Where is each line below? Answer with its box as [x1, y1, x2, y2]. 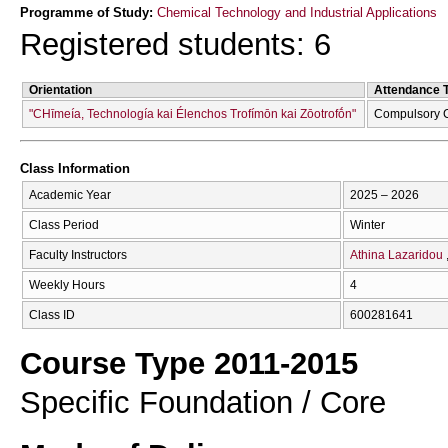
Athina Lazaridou [350, 247, 443, 262]
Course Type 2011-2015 [20, 345, 358, 382]
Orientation [29, 82, 92, 97]
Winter [350, 217, 385, 232]
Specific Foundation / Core [20, 384, 386, 421]
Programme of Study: [20, 4, 157, 20]
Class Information [20, 161, 130, 177]
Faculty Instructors [29, 247, 127, 262]
